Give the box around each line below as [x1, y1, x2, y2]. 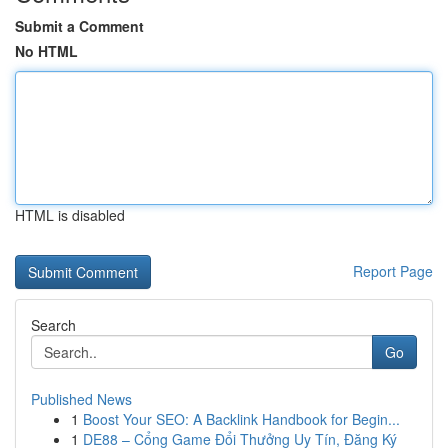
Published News [31, 389, 132, 409]
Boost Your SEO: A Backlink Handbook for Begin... [83, 409, 400, 429]
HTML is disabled [15, 205, 125, 225]
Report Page [353, 261, 433, 281]
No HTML [15, 41, 78, 61]
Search [31, 315, 76, 335]
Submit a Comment [15, 16, 144, 36]
